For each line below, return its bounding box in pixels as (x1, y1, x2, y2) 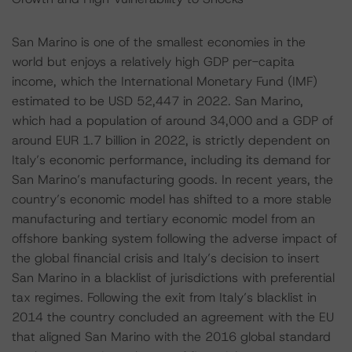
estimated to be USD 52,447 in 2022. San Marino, (12, 93, 303, 109)
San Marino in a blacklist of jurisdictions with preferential (12, 269, 335, 286)
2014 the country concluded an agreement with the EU (12, 309, 334, 325)
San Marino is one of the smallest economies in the (12, 34, 306, 50)
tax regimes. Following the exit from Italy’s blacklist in (12, 289, 317, 306)
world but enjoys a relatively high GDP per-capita (12, 53, 295, 70)
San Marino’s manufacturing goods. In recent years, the (12, 171, 333, 188)
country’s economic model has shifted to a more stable (12, 191, 332, 207)
